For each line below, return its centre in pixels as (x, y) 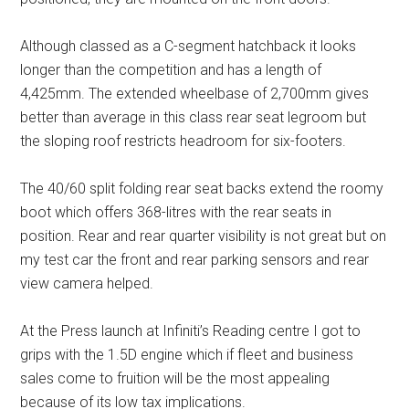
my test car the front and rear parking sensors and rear (195, 260)
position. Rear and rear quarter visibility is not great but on (204, 236)
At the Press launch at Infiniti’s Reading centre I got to (191, 331)
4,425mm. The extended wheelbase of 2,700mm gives (195, 94)
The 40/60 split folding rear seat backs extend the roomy (202, 189)
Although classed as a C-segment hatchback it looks (189, 47)
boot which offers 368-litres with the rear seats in (176, 213)
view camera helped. (87, 284)
